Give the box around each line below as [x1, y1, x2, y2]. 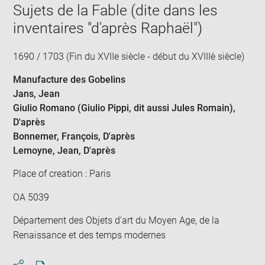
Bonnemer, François [13, 130, 99, 142]
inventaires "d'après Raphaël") [13, 20, 203, 37]
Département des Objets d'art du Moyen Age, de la [13, 215, 220, 227]
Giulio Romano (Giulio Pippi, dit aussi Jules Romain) [13, 102, 234, 114]
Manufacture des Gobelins [13, 73, 126, 85]
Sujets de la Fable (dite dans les [13, 2, 218, 20]
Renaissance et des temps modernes [13, 230, 166, 241]
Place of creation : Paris [13, 168, 111, 180]
